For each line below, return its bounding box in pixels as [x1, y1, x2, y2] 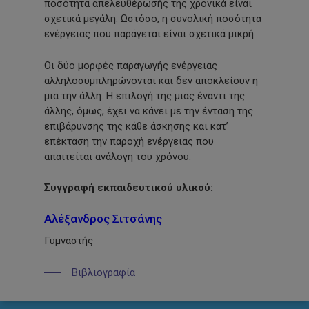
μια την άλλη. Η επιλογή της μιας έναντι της [44, 90, 246, 103]
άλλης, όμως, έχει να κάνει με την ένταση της [44, 105, 254, 118]
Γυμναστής [44, 235, 94, 248]
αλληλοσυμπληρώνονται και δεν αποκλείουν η [44, 74, 259, 88]
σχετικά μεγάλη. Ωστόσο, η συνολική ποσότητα [44, 12, 262, 26]
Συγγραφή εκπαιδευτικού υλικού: [44, 181, 214, 194]
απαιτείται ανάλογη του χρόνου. [44, 150, 192, 163]
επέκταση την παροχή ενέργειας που [44, 135, 215, 148]
